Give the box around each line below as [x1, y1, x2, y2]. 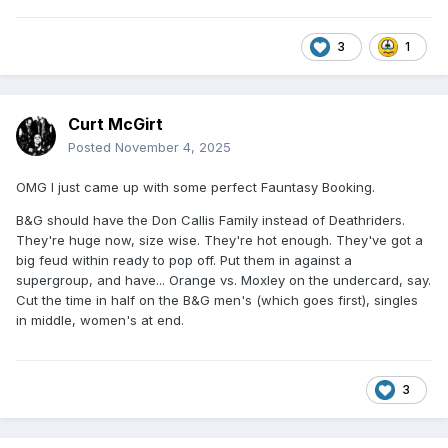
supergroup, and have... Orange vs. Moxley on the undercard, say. [16, 272, 431, 289]
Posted [68, 139, 115, 156]
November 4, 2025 [115, 139, 231, 156]
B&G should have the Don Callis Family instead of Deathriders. [16, 212, 405, 229]
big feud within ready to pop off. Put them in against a [16, 252, 352, 269]
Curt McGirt [68, 114, 163, 135]
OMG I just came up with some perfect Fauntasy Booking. [16, 179, 379, 196]
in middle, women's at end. [16, 312, 184, 329]
